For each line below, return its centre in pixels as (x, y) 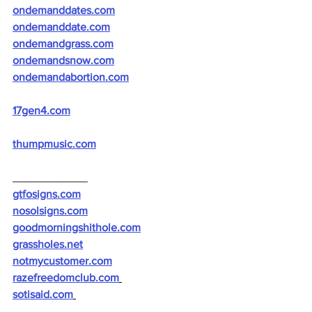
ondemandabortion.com (71, 77)
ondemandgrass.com (63, 44)
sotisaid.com (43, 294)
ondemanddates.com (64, 10)
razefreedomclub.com (66, 278)
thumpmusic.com (54, 144)
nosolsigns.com (50, 211)
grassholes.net (48, 244)
